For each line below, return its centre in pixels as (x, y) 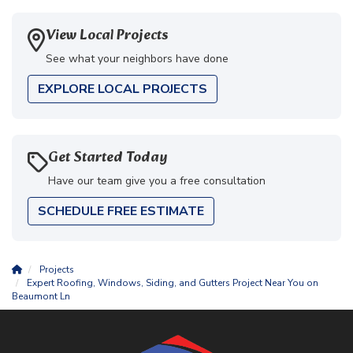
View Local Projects (107, 36)
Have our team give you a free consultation (157, 181)
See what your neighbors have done (137, 59)
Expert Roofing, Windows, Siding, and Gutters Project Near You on (173, 283)
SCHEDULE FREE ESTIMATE (121, 212)
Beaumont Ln (41, 297)
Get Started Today (108, 158)
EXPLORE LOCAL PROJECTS (123, 89)
